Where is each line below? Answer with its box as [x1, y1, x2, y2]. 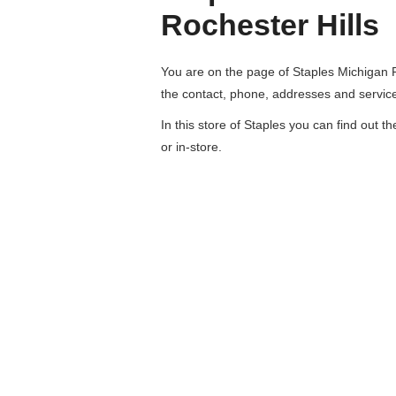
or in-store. [161, 140, 222, 154]
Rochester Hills [161, 9, 379, 42]
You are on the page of [161, 65, 293, 79]
